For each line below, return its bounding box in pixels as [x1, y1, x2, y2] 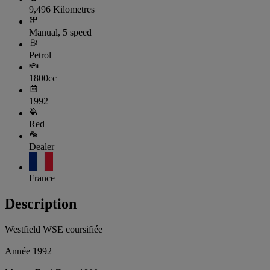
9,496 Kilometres [29, 4, 95, 14]
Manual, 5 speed [29, 27, 92, 37]
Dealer [29, 141, 54, 152]
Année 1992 [5, 245, 52, 256]
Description [5, 195, 77, 212]
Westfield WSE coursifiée [5, 224, 102, 234]
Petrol [29, 49, 51, 60]
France [29, 172, 55, 183]
